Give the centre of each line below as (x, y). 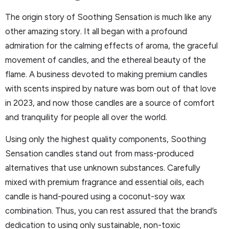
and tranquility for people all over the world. (86, 117)
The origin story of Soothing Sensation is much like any (108, 17)
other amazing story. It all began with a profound (96, 31)
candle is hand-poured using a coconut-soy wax (95, 196)
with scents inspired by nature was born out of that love (111, 89)
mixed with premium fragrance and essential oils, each (105, 182)
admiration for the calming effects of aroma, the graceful (111, 46)
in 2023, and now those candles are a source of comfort (110, 103)
